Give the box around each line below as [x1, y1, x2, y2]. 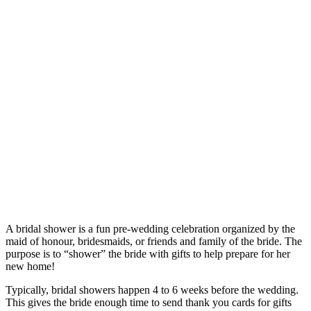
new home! [6, 260, 55, 273]
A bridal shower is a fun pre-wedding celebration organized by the [6, 223, 295, 235]
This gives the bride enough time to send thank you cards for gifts [6, 296, 292, 309]
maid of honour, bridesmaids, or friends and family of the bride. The [6, 235, 302, 248]
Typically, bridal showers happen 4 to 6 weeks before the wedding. [6, 284, 299, 296]
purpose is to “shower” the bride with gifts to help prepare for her [6, 248, 290, 260]
